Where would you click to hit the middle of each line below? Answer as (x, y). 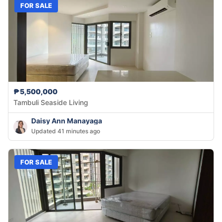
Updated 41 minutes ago (66, 131)
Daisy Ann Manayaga (67, 121)
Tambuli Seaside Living (51, 103)
